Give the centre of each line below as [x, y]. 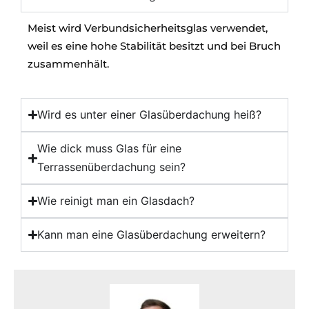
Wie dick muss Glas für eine [110, 148]
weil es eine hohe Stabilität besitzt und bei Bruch [154, 46]
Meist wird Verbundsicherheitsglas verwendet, [148, 28]
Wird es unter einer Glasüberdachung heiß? [150, 114]
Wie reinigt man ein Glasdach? [116, 201]
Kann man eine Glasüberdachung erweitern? [152, 235]
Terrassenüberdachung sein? [112, 167]
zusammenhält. [68, 64]
